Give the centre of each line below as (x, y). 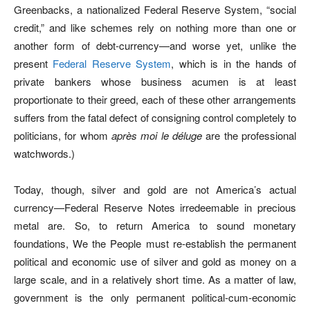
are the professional (249, 135)
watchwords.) (44, 153)
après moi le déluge (157, 135)
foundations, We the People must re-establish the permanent (155, 243)
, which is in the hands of (234, 63)
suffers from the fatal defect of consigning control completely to (155, 117)
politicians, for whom (63, 135)
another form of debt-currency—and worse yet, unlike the (155, 45)
